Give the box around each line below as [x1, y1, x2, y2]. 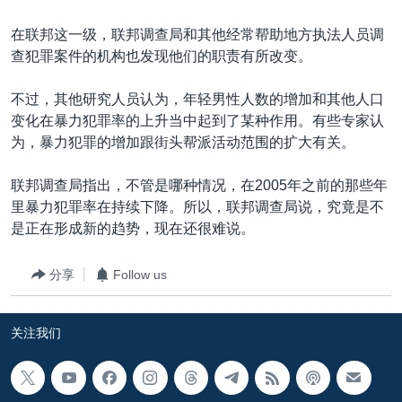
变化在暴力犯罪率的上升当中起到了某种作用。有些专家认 [11, 113, 384, 128]
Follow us [113, 267, 167, 282]
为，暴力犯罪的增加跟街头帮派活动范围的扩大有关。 [11, 135, 355, 150]
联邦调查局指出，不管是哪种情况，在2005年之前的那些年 [11, 178, 388, 193]
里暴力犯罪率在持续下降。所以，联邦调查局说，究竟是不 [11, 199, 384, 214]
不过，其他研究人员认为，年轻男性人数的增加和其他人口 [11, 92, 384, 107]
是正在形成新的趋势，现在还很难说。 [11, 221, 255, 236]
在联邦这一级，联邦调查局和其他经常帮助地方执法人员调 [11, 27, 384, 42]
